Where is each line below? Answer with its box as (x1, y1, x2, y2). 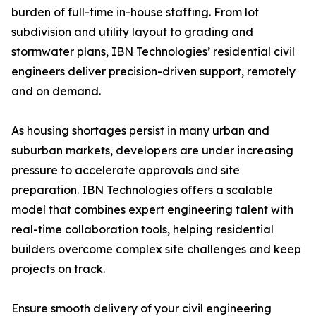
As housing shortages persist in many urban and (11, 123, 269, 138)
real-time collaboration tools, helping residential (11, 222, 274, 237)
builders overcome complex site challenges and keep (11, 242, 301, 257)
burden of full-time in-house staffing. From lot (11, 5, 259, 20)
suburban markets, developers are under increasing (11, 143, 293, 158)
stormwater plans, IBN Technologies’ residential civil (11, 44, 295, 59)
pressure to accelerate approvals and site (11, 163, 240, 178)
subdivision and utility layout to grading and (11, 25, 253, 39)
